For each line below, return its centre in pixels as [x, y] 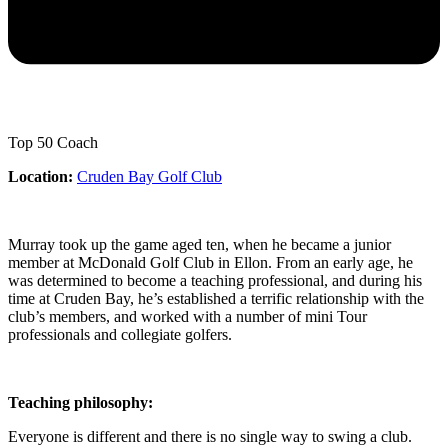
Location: [40, 176]
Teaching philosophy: [80, 402]
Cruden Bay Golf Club [149, 176]
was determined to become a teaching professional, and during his [215, 280]
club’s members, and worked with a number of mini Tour [187, 316]
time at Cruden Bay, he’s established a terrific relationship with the [216, 298]
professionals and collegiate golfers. [120, 334]
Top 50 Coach [53, 142]
